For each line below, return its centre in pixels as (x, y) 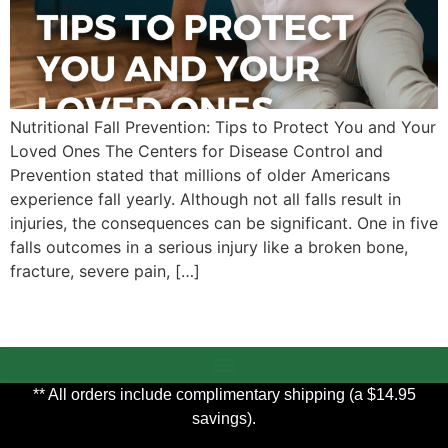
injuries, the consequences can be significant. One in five (224, 223)
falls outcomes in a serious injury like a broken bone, (209, 247)
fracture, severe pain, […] (105, 271)
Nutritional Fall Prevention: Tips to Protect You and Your (223, 127)
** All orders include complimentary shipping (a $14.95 (224, 395)
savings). (224, 419)
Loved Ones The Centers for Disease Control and (196, 151)
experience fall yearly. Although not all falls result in (205, 199)
